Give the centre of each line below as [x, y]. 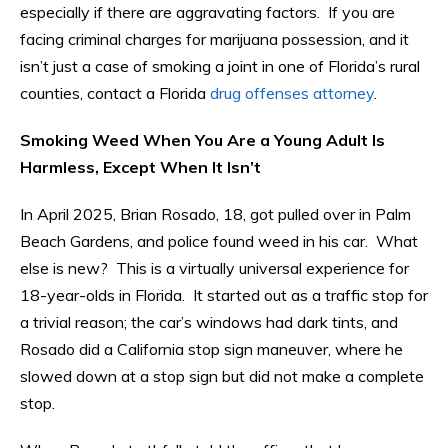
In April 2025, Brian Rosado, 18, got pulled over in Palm [215, 214]
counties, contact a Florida [115, 93]
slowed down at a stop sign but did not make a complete [222, 376]
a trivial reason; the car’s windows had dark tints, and [209, 322]
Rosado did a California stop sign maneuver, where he [211, 349]
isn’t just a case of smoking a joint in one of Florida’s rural [220, 66]
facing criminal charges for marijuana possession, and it [214, 39]
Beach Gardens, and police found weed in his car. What [219, 241]
